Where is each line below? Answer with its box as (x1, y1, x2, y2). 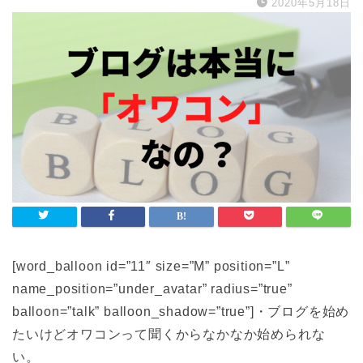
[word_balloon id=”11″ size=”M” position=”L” (12, 259, 290, 274)
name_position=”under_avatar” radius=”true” (12, 282, 293, 297)
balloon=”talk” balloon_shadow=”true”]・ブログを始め (12, 305, 350, 319)
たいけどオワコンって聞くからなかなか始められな (12, 327, 326, 342)
